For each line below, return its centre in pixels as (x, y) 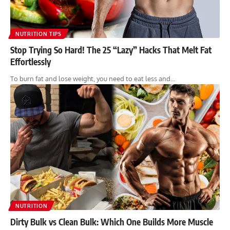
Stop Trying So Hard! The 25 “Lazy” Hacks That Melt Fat (111, 50)
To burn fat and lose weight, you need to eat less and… (93, 78)
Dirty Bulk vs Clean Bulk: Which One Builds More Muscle (112, 222)
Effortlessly (31, 61)
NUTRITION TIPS (39, 34)
